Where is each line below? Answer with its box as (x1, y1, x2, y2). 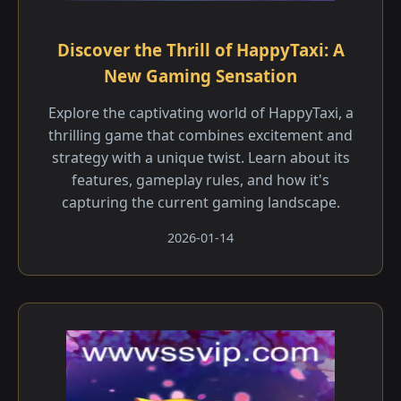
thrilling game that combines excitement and (48, 125, 353, 145)
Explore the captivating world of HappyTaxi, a (47, 103, 354, 123)
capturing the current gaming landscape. (61, 192, 340, 212)
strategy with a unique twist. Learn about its (51, 148, 350, 167)
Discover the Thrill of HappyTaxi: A (56, 38, 345, 61)
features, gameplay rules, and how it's (72, 170, 329, 190)
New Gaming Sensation (104, 64, 297, 87)
